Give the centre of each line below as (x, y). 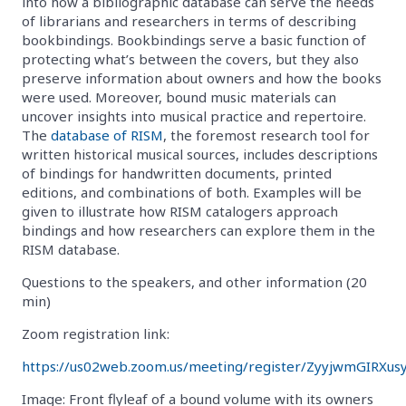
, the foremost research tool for (266, 135)
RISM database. (71, 249)
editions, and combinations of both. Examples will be (192, 192)
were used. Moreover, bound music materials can (179, 97)
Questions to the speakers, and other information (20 (194, 281)
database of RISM (107, 135)
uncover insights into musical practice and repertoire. (194, 116)
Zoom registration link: (96, 333)
